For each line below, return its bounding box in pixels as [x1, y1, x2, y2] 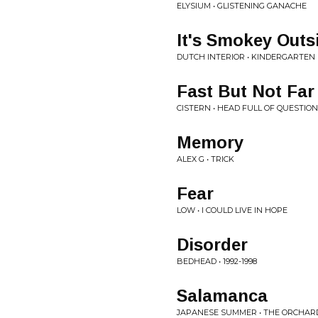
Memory [177, 133, 243, 152]
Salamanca [177, 286, 268, 305]
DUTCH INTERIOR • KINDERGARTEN [177, 52, 315, 62]
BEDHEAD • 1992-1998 [177, 256, 257, 266]
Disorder [177, 235, 248, 254]
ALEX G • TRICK [177, 154, 234, 164]
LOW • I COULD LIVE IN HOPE [177, 205, 287, 215]
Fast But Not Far [177, 82, 314, 101]
